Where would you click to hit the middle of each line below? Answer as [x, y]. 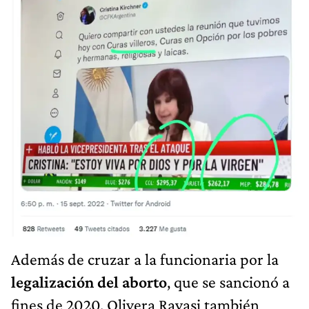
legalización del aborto [89, 282]
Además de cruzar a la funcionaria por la [145, 259]
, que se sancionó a [228, 282]
